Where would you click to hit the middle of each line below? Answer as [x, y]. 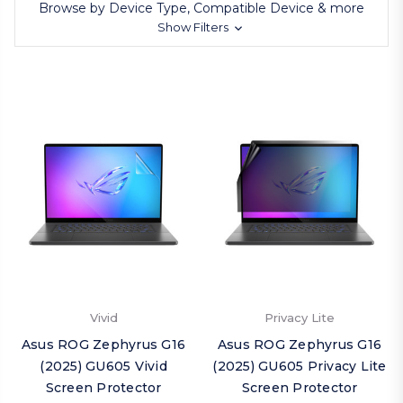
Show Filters [194, 27]
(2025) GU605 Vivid [103, 366]
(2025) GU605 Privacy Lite [300, 366]
